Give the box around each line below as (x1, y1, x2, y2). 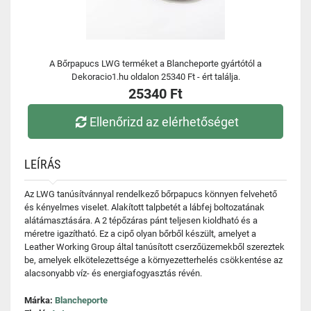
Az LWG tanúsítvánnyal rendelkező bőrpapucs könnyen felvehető (24, 189, 277, 199)
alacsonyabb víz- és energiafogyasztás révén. (24, 268, 202, 278)
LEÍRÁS (24, 157, 60, 171)
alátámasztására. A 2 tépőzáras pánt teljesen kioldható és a (24, 215, 258, 226)
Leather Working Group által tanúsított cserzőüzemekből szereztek (24, 242, 285, 252)
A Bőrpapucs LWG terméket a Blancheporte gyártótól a (49, 58, 262, 69)
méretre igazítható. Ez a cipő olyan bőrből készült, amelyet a (24, 228, 256, 239)
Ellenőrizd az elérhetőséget (90, 114, 239, 129)
